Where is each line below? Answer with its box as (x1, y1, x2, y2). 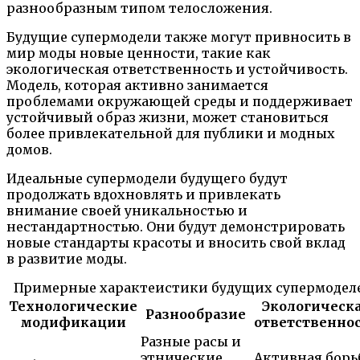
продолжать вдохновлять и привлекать (6, 186, 280, 202)
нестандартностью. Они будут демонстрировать (6, 218, 345, 235)
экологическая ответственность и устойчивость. (6, 60, 348, 77)
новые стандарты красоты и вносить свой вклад (6, 234, 346, 251)
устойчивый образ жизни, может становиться (6, 108, 329, 125)
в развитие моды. (6, 250, 127, 267)
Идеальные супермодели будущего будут (6, 170, 288, 186)
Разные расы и (141, 333, 241, 350)
